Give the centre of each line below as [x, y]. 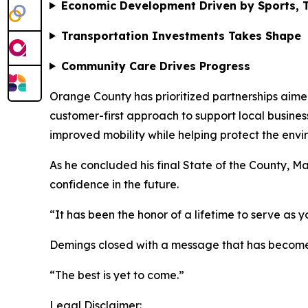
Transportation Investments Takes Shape [181, 35]
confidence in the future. [114, 184]
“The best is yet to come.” [117, 275]
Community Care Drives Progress [155, 66]
